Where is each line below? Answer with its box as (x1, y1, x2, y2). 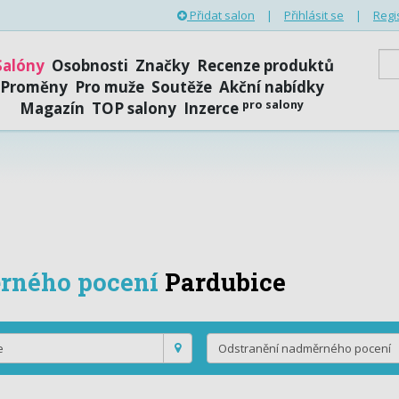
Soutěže (151, 77, 212, 97)
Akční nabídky (218, 77, 324, 97)
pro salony (242, 95, 305, 112)
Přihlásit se (284, 7, 344, 23)
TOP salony (92, 98, 177, 118)
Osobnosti (51, 55, 128, 76)
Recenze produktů (196, 55, 334, 76)
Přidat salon (187, 7, 255, 23)
